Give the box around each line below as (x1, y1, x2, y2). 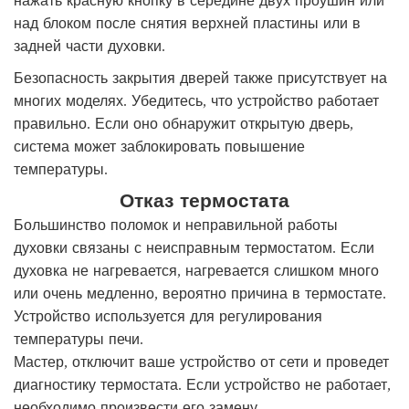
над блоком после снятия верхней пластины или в (14, 13, 361, 32)
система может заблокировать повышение (14, 136, 305, 155)
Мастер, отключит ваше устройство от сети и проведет (14, 351, 389, 371)
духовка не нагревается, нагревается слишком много (14, 260, 379, 279)
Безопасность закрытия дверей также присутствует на (14, 68, 387, 87)
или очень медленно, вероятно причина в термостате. (14, 283, 386, 302)
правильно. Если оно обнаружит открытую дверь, (14, 113, 353, 132)
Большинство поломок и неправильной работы (14, 215, 338, 234)
